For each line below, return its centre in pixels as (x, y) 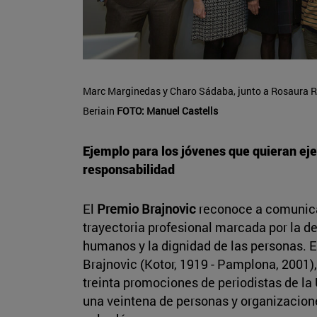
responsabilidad (129, 169)
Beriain (100, 110)
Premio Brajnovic (148, 208)
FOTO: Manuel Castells (167, 110)
